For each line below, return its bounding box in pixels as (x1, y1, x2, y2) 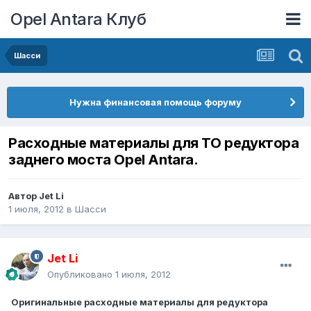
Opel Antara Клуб (10, 8, 146, 29)
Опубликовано (47, 269, 115, 280)
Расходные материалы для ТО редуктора (8, 135, 299, 152)
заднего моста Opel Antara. (8, 151, 199, 169)
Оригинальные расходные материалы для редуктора (11, 296, 268, 308)
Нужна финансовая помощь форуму (69, 96, 242, 108)
